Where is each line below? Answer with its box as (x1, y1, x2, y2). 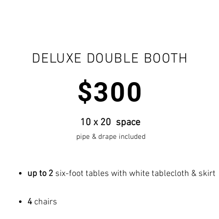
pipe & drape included (74, 132, 146, 141)
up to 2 (27, 169, 53, 179)
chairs (32, 197, 57, 207)
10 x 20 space (80, 117, 140, 129)
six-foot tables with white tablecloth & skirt (53, 169, 216, 179)
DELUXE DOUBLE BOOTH (32, 51, 188, 67)
